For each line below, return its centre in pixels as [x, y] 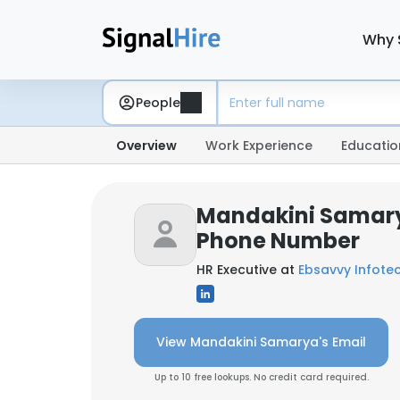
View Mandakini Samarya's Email [261, 342]
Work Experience [259, 146]
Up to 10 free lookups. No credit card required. [261, 377]
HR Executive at [247, 270]
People [158, 102]
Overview [146, 146]
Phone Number [278, 241]
